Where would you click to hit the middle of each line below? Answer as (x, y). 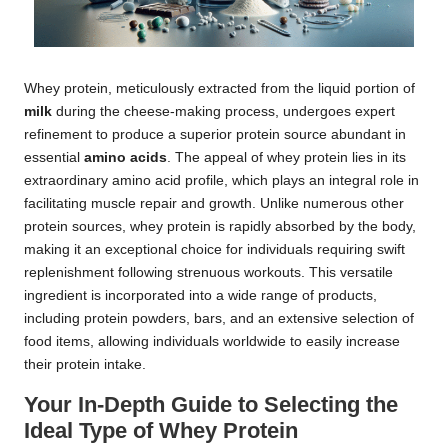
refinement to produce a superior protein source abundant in (215, 134)
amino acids (125, 157)
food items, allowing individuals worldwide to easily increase (212, 341)
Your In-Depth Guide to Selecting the (211, 404)
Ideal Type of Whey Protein (161, 430)
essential (54, 157)
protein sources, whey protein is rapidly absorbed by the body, (220, 226)
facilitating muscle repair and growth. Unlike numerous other (214, 203)
